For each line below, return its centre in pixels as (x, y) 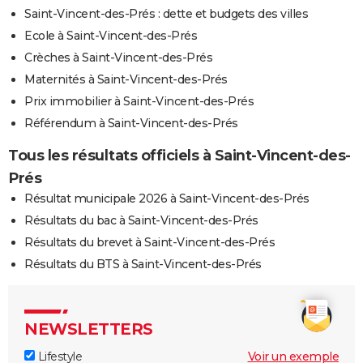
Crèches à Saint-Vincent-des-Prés (118, 58)
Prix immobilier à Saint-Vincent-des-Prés (139, 102)
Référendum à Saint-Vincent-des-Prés (131, 124)
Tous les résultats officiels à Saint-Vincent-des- (179, 156)
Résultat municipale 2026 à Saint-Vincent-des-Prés (167, 199)
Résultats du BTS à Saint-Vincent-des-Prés (143, 265)
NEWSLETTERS (89, 329)
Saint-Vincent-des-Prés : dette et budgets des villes (166, 14)
